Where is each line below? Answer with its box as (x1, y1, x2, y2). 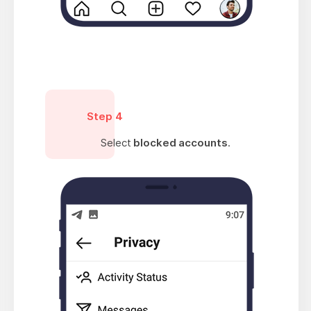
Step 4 (86, 110, 123, 124)
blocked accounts (133, 136, 228, 150)
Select (100, 136, 133, 150)
